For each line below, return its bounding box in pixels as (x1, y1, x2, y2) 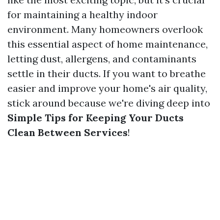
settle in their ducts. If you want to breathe (7, 67, 206, 80)
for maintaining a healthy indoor (7, 8, 158, 21)
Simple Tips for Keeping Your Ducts (7, 111, 184, 124)
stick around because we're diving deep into (7, 97, 210, 109)
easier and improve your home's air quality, (7, 82, 207, 94)
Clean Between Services (7, 126, 128, 138)
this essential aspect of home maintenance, (7, 38, 208, 50)
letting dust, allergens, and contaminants (7, 53, 196, 65)
